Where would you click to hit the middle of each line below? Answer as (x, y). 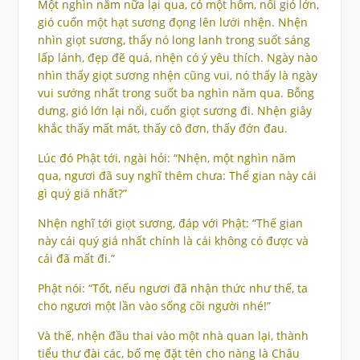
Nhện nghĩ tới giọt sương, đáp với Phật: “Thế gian (170, 223)
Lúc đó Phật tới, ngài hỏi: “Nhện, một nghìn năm (166, 158)
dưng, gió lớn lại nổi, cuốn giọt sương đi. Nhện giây (174, 111)
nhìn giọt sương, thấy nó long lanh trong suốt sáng (174, 40)
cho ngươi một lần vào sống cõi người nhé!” (154, 306)
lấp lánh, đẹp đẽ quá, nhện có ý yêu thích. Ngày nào (177, 58)
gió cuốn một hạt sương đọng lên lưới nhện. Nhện (172, 22)
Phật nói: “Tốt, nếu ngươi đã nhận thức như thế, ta (172, 288)
